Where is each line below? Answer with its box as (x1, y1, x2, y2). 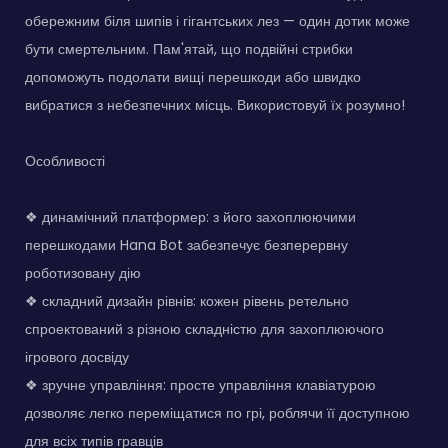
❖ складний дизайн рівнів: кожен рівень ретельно (25, 291, 349, 312)
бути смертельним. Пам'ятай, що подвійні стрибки (25, 39, 353, 60)
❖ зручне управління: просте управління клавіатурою (25, 375, 376, 396)
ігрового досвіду (25, 347, 129, 368)
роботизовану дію (25, 263, 141, 284)
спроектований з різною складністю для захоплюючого (25, 319, 384, 340)
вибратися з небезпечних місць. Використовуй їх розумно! (25, 95, 405, 116)
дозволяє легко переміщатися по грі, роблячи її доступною (25, 403, 410, 424)
